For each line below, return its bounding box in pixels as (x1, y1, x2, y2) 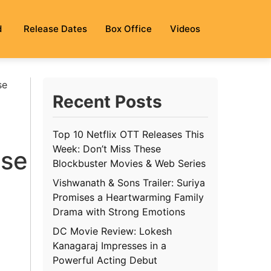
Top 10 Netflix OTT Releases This (53, 128, 204, 140)
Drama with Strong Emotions (53, 205, 186, 218)
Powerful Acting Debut (53, 253, 158, 266)
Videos (170, 22, 200, 34)
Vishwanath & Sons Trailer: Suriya (53, 176, 206, 189)
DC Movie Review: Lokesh (53, 224, 172, 237)
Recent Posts (53, 91, 163, 112)
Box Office (105, 22, 152, 34)
